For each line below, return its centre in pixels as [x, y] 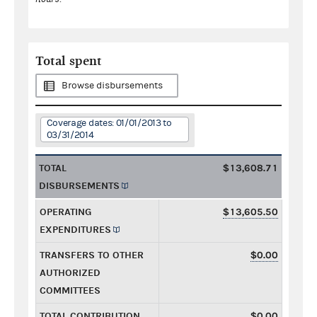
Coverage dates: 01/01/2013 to [109, 123]
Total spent [69, 61]
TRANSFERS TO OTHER [92, 255]
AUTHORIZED [70, 272]
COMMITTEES [70, 290]
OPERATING [65, 212]
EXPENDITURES [75, 229]
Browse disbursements [112, 85]
